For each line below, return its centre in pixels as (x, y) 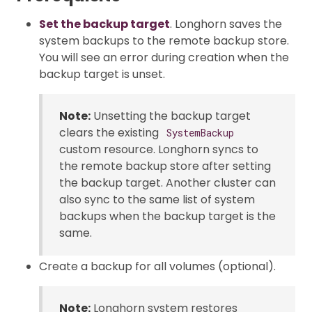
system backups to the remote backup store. (164, 40)
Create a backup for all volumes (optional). (157, 266)
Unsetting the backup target (171, 116)
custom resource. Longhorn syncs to (159, 149)
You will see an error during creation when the (164, 57)
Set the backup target (104, 24)
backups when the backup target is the (167, 216)
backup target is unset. (102, 74)
